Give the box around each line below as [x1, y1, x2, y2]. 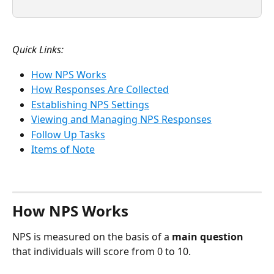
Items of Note [31, 143, 95, 157]
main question [172, 230, 243, 244]
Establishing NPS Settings [31, 97, 149, 111]
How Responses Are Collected [31, 83, 169, 97]
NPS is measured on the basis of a [12, 230, 172, 244]
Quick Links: [12, 43, 64, 57]
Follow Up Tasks [31, 127, 105, 141]
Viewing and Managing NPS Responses [31, 113, 212, 127]
